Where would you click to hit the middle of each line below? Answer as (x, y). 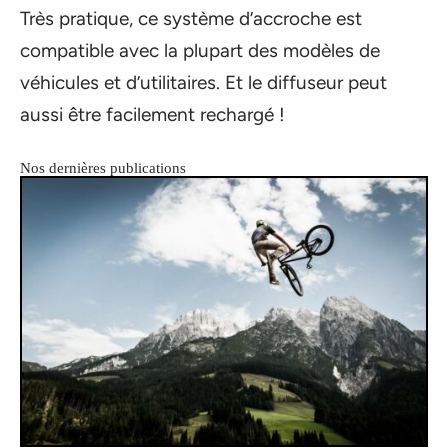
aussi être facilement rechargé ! (152, 114)
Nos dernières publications (103, 167)
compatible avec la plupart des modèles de (200, 50)
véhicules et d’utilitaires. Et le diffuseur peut (203, 82)
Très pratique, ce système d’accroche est (191, 18)
